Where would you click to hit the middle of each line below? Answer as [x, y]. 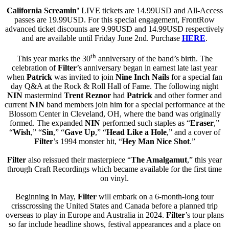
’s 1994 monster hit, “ [87, 141]
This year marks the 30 [53, 58]
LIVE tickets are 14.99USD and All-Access [151, 10]
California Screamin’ [43, 10]
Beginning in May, [47, 196]
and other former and [188, 95]
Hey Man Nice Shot [156, 141]
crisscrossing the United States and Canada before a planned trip [114, 205]
